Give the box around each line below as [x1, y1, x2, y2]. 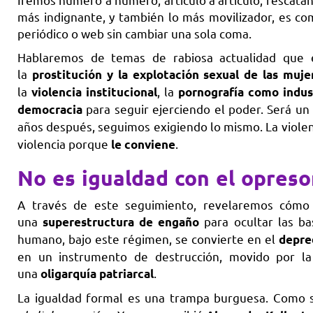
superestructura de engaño [43, 214, 200, 230]
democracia [17, 102, 82, 117]
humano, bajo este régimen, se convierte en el [17, 231, 279, 247]
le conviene [111, 137, 175, 152]
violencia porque [17, 136, 111, 152]
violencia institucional [31, 85, 158, 100]
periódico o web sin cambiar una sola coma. [17, 26, 252, 41]
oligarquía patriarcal [41, 266, 154, 282]
